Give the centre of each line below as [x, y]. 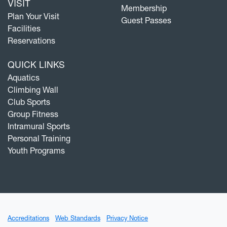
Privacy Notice [127, 218]
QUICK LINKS [36, 64]
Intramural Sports [39, 126]
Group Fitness [33, 114]
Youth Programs [36, 150]
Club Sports [29, 102]
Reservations [31, 40]
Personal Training [39, 138]
